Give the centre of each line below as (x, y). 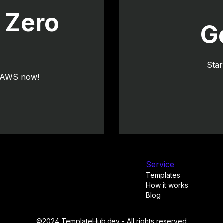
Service (160, 164)
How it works (167, 185)
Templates (163, 175)
